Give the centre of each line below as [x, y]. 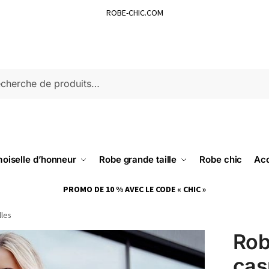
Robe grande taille [138, 159]
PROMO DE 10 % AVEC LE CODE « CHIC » [134, 189]
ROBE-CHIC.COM [134, 13]
